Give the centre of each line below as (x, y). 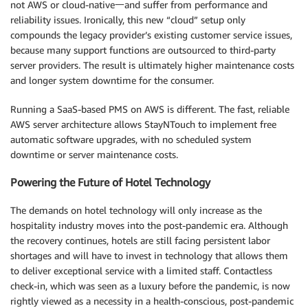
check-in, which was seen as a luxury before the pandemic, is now (150, 285)
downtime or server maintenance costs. (94, 154)
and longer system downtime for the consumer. (112, 80)
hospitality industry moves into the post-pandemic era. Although (149, 225)
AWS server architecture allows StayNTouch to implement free (143, 124)
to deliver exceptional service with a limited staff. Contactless (141, 270)
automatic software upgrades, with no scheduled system (131, 139)
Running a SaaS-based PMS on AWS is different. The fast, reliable (150, 109)
